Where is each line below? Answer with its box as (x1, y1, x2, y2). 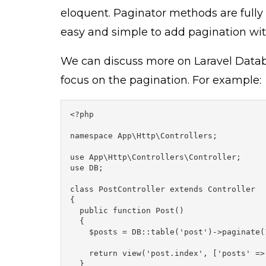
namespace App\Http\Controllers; (70, 131, 217, 140)
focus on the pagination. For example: (61, 73, 261, 87)
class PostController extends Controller (70, 184, 255, 194)
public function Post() (70, 205, 184, 215)
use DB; (70, 163, 103, 172)
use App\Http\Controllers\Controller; (70, 152, 241, 161)
